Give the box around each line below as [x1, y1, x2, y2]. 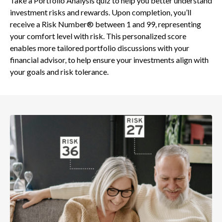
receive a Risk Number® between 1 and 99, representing [10, 19, 201, 29]
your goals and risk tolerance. [10, 67, 109, 76]
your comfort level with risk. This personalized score [10, 31, 186, 41]
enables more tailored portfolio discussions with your [10, 43, 189, 53]
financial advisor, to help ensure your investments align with [10, 55, 209, 64]
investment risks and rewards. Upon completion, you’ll [10, 7, 191, 17]
